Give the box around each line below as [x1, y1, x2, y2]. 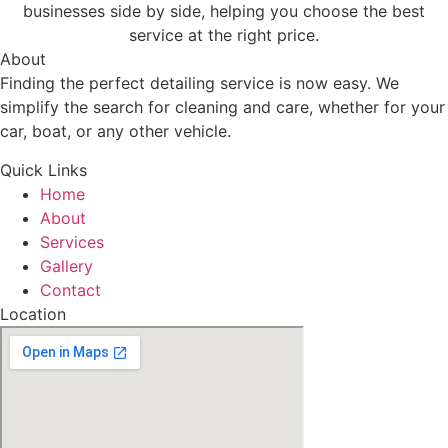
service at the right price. [129, 25, 319, 46]
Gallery [40, 255, 93, 276]
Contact [40, 279, 101, 300]
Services [40, 231, 104, 252]
